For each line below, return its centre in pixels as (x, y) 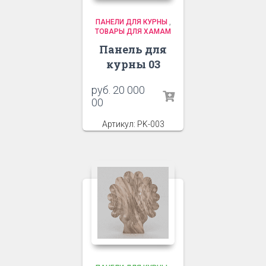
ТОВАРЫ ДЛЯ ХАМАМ (133, 32)
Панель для (133, 50)
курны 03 (133, 64)
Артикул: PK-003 (133, 124)
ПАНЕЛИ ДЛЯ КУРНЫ (131, 22)
